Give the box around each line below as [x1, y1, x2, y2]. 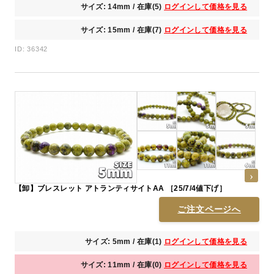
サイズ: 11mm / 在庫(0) [80, 260, 165, 269]
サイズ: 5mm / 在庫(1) [84, 237, 165, 246]
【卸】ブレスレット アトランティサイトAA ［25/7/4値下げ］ [166, 183, 226, 193]
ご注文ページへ [177, 204, 241, 214]
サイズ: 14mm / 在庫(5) [80, 2, 165, 12]
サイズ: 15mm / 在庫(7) [80, 26, 165, 35]
